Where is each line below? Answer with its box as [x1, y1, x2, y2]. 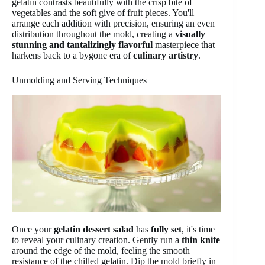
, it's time [182, 224, 215, 235]
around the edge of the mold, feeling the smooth [12, 245, 190, 256]
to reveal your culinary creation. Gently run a [12, 235, 182, 245]
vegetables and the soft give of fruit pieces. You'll [12, 8, 194, 18]
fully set [151, 224, 182, 235]
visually [175, 29, 205, 40]
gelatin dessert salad [54, 224, 134, 235]
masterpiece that [153, 40, 215, 50]
